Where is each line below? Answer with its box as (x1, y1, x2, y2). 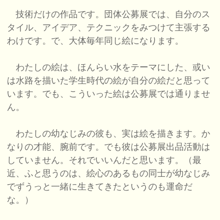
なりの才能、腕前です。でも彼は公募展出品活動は (7, 142, 211, 152)
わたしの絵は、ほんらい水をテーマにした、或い (7, 62, 211, 73)
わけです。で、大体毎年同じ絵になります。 (7, 36, 184, 46)
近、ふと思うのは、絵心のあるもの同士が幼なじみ (7, 168, 211, 179)
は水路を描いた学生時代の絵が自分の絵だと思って (7, 76, 211, 86)
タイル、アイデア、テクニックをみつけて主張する (7, 23, 211, 33)
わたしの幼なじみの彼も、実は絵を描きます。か (7, 129, 211, 139)
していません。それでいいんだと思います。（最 (7, 155, 202, 165)
